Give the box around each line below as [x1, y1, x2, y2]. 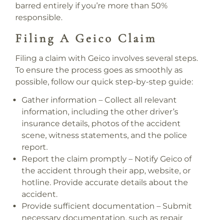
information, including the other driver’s [22, 107, 179, 117]
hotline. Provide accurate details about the [22, 178, 189, 188]
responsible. [15, 13, 62, 23]
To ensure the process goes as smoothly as [15, 65, 183, 75]
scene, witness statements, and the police [22, 131, 188, 140]
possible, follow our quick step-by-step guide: [15, 77, 193, 86]
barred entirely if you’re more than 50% [15, 1, 167, 11]
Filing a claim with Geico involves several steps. [15, 53, 198, 63]
